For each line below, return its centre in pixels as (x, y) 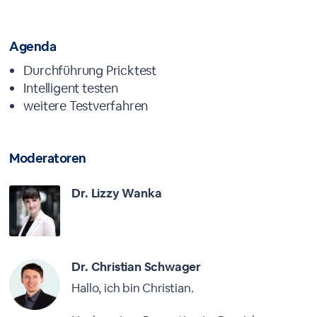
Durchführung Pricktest (90, 70)
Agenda (33, 46)
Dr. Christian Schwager (137, 267)
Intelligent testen (71, 88)
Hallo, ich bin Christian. (133, 288)
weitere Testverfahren (86, 106)
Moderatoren (48, 158)
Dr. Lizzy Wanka (117, 193)
